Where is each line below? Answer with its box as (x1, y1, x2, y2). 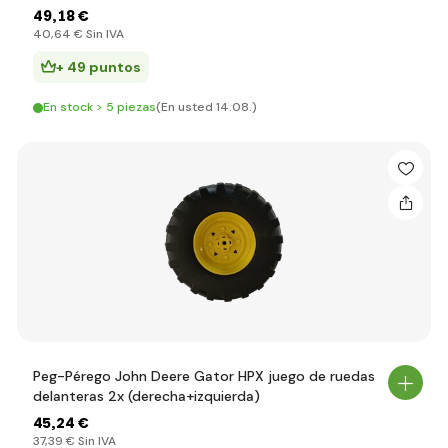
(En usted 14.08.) (156, 99, 257, 115)
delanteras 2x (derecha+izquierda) (33, 387, 260, 405)
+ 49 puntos (56, 58, 141, 76)
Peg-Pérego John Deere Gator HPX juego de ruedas (33, 367, 375, 385)
